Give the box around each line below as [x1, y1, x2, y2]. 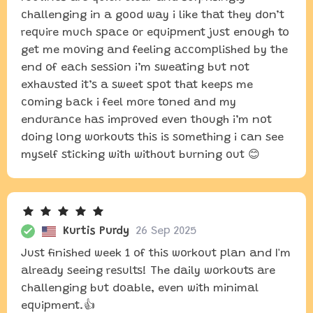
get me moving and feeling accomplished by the [21, 45, 288, 56]
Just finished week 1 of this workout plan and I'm [21, 248, 291, 259]
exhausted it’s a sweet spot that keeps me [21, 80, 253, 91]
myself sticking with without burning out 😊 [21, 150, 260, 161]
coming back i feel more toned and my [21, 97, 236, 108]
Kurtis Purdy [63, 226, 129, 237]
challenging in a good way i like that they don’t [21, 10, 284, 21]
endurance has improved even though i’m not [21, 115, 272, 126]
